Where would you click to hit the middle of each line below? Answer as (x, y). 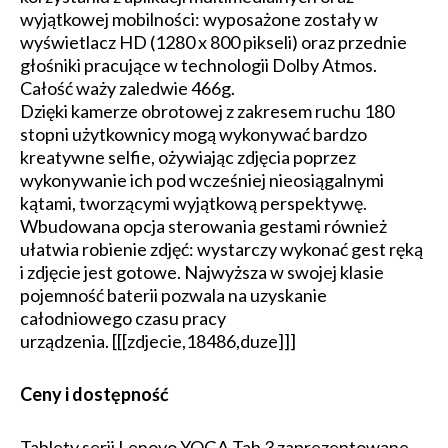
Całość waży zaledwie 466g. (127, 88)
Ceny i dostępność (94, 394)
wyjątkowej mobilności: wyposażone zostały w (199, 19)
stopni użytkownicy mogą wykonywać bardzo (193, 134)
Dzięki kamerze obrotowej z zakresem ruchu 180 (207, 111)
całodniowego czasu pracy (123, 318)
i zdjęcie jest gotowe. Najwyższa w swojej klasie (202, 272)
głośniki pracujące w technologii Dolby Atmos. (198, 65)
